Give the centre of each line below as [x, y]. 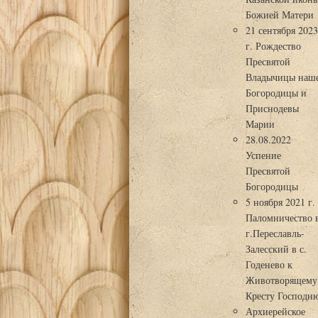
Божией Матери [280, 15]
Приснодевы [273, 108]
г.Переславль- [275, 233]
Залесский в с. [276, 249]
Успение [264, 155]
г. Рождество [274, 46]
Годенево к [269, 264]
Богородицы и [276, 93]
